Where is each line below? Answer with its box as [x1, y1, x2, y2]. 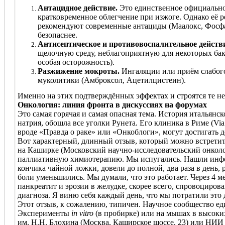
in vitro [71, 208, 93, 217]
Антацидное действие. [38, 3, 118, 12]
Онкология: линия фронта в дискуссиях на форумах [18, 100, 207, 109]
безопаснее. [38, 30, 77, 39]
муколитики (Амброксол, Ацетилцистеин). [38, 75, 186, 84]
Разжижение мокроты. [38, 66, 120, 75]
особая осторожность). [38, 57, 115, 66]
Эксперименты [18, 208, 71, 217]
